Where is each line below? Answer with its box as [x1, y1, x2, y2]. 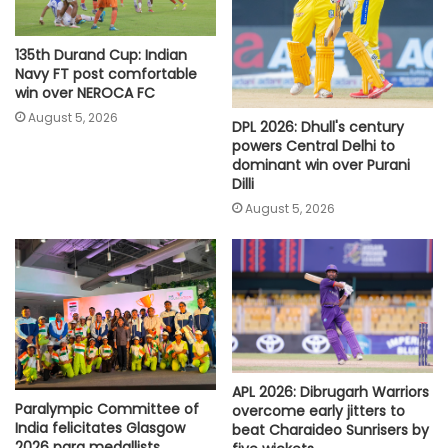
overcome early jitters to [232, 401, 405, 422]
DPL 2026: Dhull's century [232, 117, 404, 138]
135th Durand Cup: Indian [15, 44, 187, 65]
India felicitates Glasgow [15, 418, 185, 439]
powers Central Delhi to [232, 136, 395, 157]
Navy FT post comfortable [15, 63, 197, 84]
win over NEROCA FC [15, 82, 155, 103]
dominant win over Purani [232, 155, 410, 176]
